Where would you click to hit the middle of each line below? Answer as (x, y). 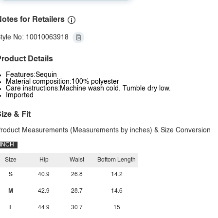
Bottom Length (117, 160)
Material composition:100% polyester (63, 82)
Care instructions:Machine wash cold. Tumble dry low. (88, 89)
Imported (20, 95)
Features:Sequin (31, 75)
